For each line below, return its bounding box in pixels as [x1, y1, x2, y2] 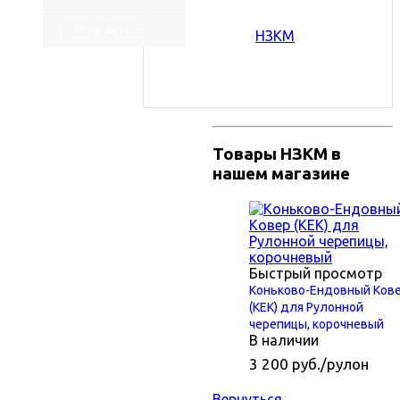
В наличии [249, 332, 319, 349]
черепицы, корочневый [249, 317, 384, 332]
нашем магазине [212, 163, 350, 183]
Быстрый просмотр [249, 265, 382, 282]
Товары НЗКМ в [212, 144, 341, 163]
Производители [60, 22, 143, 35]
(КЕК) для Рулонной [249, 300, 363, 315]
